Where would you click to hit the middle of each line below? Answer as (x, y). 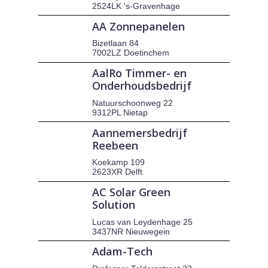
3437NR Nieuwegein (131, 231)
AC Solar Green (132, 192)
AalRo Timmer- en (140, 73)
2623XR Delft (118, 172)
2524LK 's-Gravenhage (136, 6)
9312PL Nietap (120, 112)
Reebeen (115, 145)
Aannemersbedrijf (140, 133)
